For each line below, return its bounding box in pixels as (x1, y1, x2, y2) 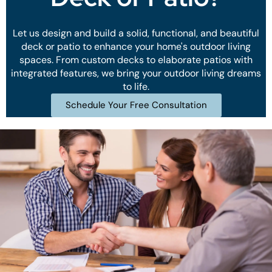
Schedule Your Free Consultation (65, 98, 207, 111)
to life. (123, 80, 149, 93)
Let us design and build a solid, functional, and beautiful (13, 26, 259, 39)
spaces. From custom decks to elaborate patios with (19, 53, 253, 66)
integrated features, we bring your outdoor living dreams (11, 66, 261, 80)
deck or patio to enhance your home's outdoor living (21, 39, 251, 53)
